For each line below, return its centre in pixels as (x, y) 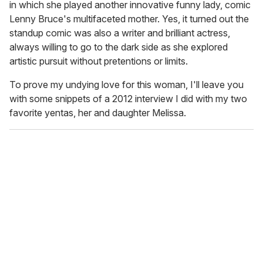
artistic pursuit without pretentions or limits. (99, 61)
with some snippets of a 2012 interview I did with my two (128, 99)
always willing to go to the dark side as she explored (119, 47)
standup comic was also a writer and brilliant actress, (120, 33)
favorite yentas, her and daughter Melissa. (98, 113)
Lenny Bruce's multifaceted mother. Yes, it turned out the (129, 19)
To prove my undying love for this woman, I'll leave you (127, 85)
